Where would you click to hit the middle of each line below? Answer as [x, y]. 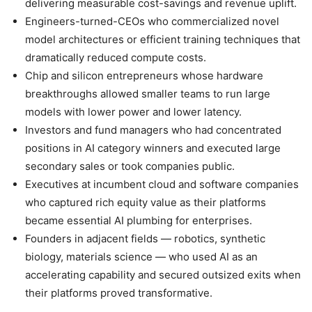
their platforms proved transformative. [119, 293]
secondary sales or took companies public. [130, 166]
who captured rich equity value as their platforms [146, 203]
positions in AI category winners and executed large [153, 148]
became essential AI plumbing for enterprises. [139, 221]
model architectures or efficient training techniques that [163, 40]
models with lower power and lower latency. [133, 112]
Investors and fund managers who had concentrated [153, 130]
